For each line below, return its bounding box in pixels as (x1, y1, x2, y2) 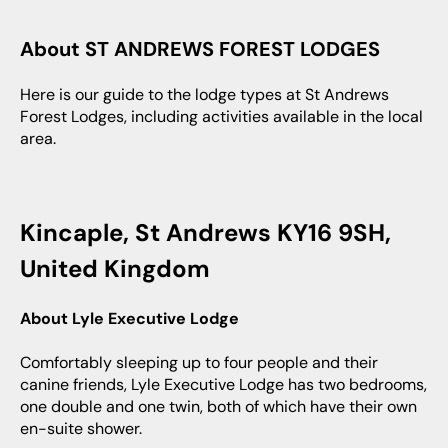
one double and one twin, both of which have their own (20, 395, 417, 417)
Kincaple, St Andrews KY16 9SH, (20, 217, 36, 248)
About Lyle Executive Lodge (31, 308, 239, 330)
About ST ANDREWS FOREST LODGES (34, 36, 380, 62)
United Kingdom (20, 253, 210, 284)
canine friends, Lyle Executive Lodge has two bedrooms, (20, 373, 427, 395)
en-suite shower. (20, 417, 142, 439)
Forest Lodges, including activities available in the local (20, 106, 423, 127)
